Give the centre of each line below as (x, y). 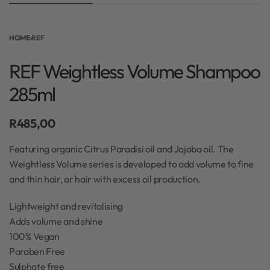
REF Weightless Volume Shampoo (134, 71)
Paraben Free (37, 251)
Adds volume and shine (56, 221)
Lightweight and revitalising (66, 206)
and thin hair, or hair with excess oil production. (105, 179)
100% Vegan (34, 236)
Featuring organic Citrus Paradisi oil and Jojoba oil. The (121, 149)
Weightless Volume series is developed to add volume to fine (132, 164)
